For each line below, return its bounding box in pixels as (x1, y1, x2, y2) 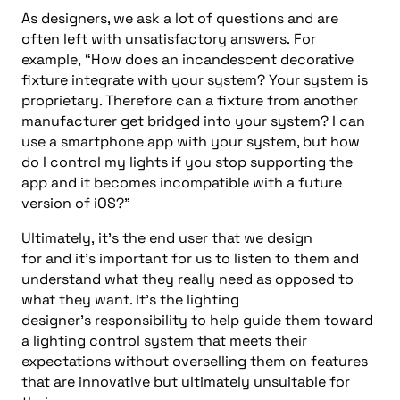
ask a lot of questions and (133, 8, 317, 28)
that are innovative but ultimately (21, 371, 254, 391)
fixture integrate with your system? (21, 70, 265, 89)
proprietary (21, 90, 99, 110)
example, (21, 49, 85, 69)
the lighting (160, 289, 239, 309)
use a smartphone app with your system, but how (21, 131, 360, 151)
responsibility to (95, 310, 210, 329)
